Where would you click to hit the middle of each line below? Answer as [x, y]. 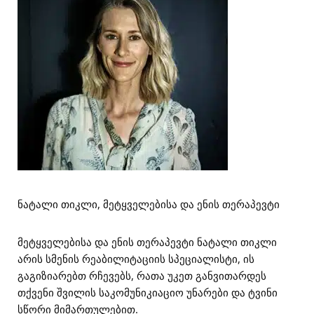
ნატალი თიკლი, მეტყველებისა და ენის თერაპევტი [149, 204]
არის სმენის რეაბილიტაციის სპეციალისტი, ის [136, 259]
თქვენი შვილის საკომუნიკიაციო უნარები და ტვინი [148, 292]
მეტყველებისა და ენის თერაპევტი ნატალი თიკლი [147, 242]
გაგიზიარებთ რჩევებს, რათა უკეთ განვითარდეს [142, 275]
